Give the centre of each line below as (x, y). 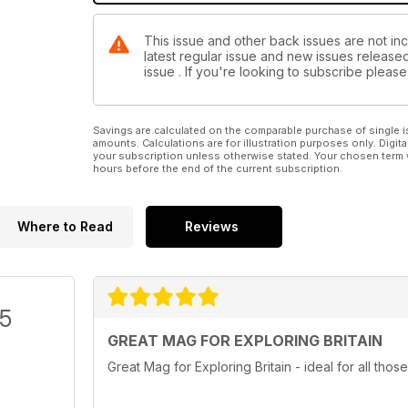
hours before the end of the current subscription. (218, 169)
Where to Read (65, 227)
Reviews (212, 227)
